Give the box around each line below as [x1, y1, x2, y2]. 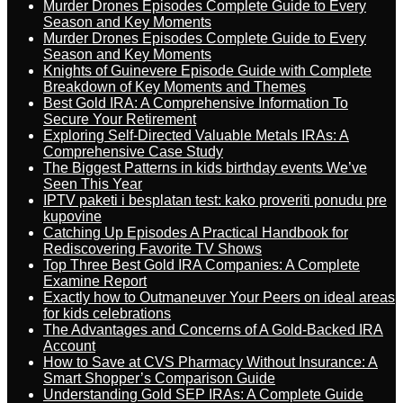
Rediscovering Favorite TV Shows [43, 241, 262, 256]
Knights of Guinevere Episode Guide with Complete [43, 63, 372, 78]
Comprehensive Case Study [43, 144, 223, 159]
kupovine [43, 209, 102, 224]
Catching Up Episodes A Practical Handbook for [43, 225, 348, 240]
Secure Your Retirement [43, 112, 196, 127]
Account [43, 338, 95, 354]
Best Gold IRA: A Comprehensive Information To [43, 95, 348, 111]
